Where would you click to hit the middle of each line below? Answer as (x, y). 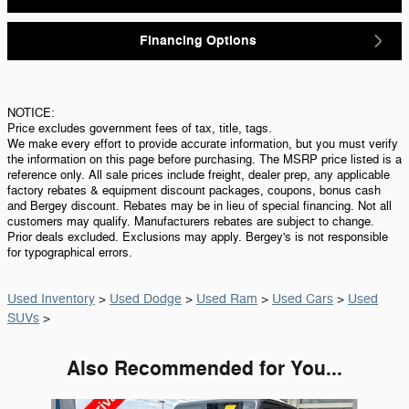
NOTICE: (33, 114)
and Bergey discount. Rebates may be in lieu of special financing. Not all (199, 207)
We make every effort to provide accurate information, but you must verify (203, 145)
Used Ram (227, 299)
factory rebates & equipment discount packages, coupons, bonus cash (194, 191)
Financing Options (198, 41)
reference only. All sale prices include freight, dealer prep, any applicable (199, 176)
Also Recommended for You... (204, 369)
